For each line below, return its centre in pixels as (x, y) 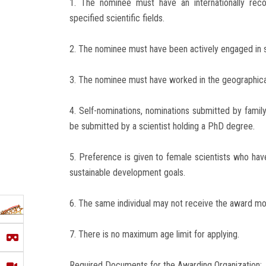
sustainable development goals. (127, 172)
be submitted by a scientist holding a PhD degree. (162, 126)
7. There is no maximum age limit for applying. (154, 234)
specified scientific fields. (117, 18)
